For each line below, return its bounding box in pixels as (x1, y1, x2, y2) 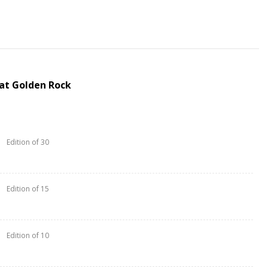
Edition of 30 (7, 136, 49, 147)
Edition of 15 (7, 183, 49, 194)
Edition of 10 (7, 230, 49, 240)
